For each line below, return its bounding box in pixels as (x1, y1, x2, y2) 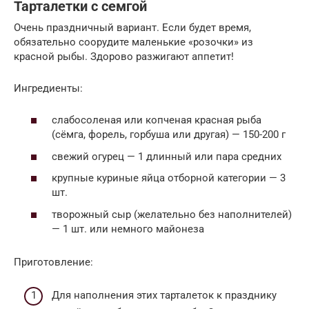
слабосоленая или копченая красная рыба (52, 114, 261, 127)
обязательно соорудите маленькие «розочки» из (14, 35, 253, 48)
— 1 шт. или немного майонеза (52, 222, 204, 235)
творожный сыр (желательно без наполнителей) (52, 208, 292, 221)
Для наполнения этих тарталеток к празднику (52, 289, 277, 302)
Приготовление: (14, 255, 93, 268)
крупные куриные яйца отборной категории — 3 (52, 172, 286, 185)
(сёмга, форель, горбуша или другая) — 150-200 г (52, 128, 286, 141)
